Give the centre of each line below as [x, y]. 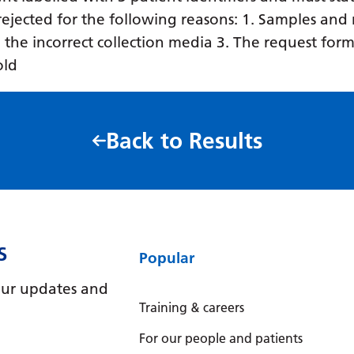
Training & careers [191, 307]
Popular [166, 258]
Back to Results [184, 141]
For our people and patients [220, 338]
